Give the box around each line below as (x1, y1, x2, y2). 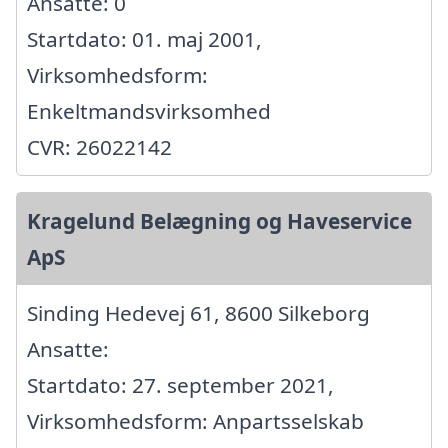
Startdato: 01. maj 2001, (27, 24, 262, 53)
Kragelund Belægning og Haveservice (27, 206, 412, 235)
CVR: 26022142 (27, 132, 172, 161)
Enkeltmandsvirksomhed (27, 96, 271, 125)
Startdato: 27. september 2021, (27, 370, 334, 399)
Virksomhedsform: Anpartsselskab (27, 406, 364, 435)
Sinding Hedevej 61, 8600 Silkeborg (27, 298, 370, 327)
